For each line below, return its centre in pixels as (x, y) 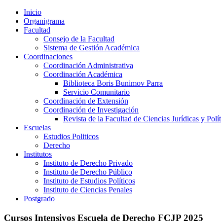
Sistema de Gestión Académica (92, 48)
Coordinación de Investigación (91, 110)
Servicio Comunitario (96, 92)
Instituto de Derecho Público (88, 172)
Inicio (33, 12)
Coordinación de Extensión (86, 101)
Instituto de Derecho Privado (88, 163)
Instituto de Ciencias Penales (88, 190)
